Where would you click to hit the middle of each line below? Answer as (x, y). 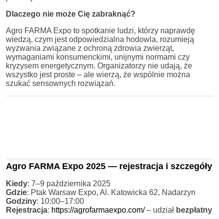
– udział (160, 210)
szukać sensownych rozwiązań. (61, 83)
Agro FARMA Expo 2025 (57, 166)
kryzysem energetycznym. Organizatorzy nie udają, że (99, 66)
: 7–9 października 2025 (69, 183)
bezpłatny (194, 210)
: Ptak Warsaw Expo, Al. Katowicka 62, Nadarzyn (111, 192)
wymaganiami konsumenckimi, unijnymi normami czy (98, 57)
